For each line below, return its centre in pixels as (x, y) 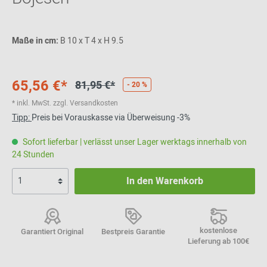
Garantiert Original (52, 232)
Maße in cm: (36, 41)
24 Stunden (33, 155)
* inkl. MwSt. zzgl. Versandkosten (65, 103)
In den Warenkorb (164, 181)
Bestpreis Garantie (133, 232)
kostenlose (219, 230)
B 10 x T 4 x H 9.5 (92, 41)
